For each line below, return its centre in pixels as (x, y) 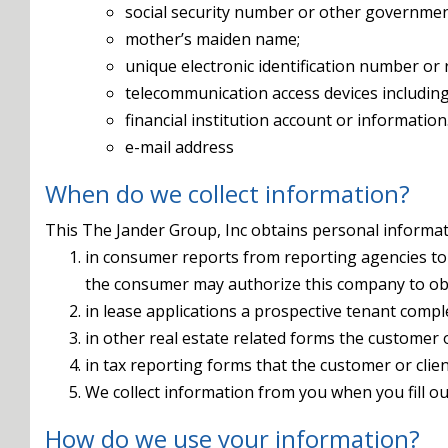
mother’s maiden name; (212, 39)
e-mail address (179, 147)
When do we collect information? (227, 193)
